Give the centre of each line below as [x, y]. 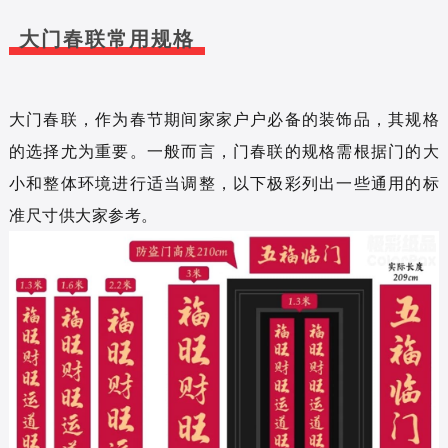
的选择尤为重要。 [77, 150]
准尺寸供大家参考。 [83, 214]
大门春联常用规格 [106, 38]
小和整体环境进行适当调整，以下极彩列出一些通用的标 [224, 182]
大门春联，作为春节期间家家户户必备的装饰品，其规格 [224, 118]
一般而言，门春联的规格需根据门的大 [293, 150]
